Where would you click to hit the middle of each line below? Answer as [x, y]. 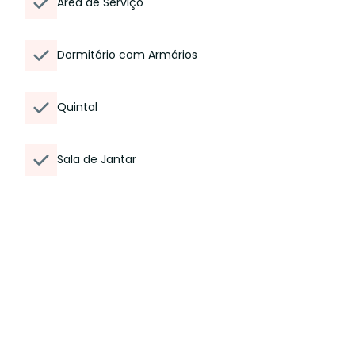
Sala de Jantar [97, 159]
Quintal [77, 107]
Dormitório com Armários [127, 55]
